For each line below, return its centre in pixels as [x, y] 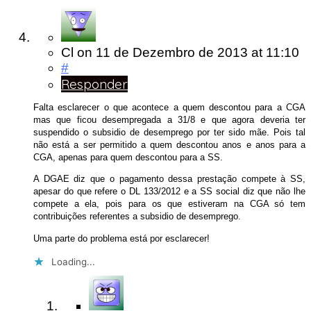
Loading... [73, 261]
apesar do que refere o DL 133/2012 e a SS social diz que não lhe [169, 192]
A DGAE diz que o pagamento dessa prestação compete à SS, [169, 179]
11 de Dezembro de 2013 [174, 52]
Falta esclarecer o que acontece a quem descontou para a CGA [169, 107]
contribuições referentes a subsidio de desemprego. [137, 217]
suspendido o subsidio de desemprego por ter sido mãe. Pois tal [169, 132]
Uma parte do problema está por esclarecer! [121, 238]
